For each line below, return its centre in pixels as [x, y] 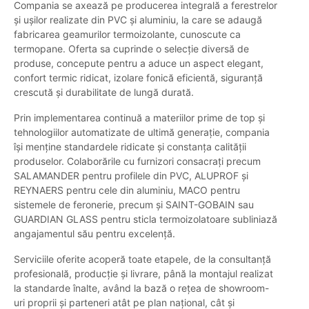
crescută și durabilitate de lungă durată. [104, 92]
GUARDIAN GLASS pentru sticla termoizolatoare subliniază [146, 219]
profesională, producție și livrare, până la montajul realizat [143, 274]
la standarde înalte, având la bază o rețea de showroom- [141, 288]
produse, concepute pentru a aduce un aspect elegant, [139, 63]
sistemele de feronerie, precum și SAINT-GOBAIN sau [134, 205]
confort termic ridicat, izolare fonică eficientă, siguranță [138, 78]
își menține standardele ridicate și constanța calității [130, 147]
